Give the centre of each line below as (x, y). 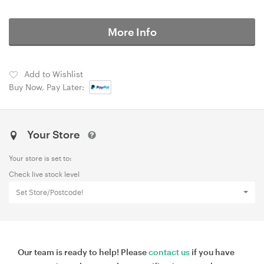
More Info (132, 32)
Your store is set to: (40, 158)
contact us (169, 252)
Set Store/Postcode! (49, 192)
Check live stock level (44, 174)
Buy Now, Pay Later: (49, 87)
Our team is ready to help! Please (83, 252)
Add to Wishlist (54, 74)
